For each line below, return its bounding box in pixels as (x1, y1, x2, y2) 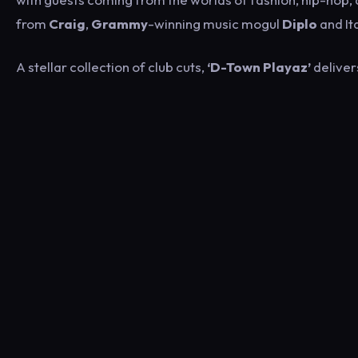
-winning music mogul (148, 15, 282, 32)
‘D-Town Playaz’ (205, 58, 311, 75)
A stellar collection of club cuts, (16, 58, 205, 75)
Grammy (91, 15, 148, 32)
